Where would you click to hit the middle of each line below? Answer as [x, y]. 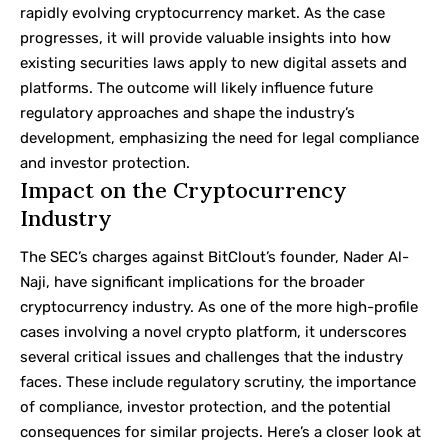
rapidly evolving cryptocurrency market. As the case [202, 12]
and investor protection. [105, 162]
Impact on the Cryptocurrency [183, 189]
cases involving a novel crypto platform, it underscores [213, 332]
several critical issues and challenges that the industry [211, 357]
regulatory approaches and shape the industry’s [187, 112]
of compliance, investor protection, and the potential [205, 407]
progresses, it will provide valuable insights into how [205, 37]
